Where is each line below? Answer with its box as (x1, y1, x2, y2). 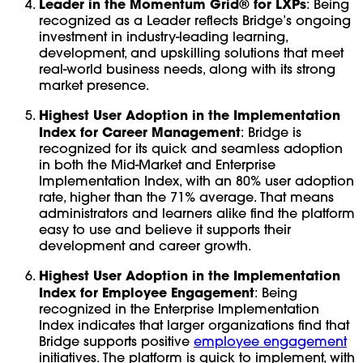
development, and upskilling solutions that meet (39, 44, 344, 61)
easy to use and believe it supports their (39, 220, 291, 237)
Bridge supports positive (39, 332, 194, 349)
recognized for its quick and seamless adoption (39, 139, 343, 156)
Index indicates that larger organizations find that (39, 316, 349, 333)
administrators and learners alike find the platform (39, 204, 355, 221)
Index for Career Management (39, 122, 241, 140)
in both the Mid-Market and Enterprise (39, 156, 275, 173)
